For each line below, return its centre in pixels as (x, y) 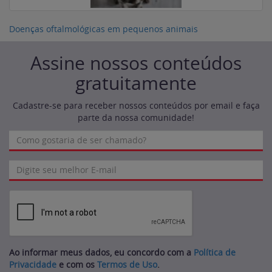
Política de (215, 252)
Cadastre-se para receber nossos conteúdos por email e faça (136, 105)
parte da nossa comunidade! (136, 117)
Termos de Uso (127, 264)
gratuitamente (136, 83)
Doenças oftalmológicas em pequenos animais (104, 29)
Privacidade (33, 264)
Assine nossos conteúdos (136, 63)
